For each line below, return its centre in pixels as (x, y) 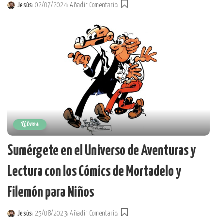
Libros (30, 124)
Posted (16, 11)
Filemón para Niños (51, 193)
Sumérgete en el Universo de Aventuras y (101, 151)
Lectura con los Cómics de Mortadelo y (94, 172)
